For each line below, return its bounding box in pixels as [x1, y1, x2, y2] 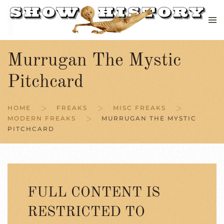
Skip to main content [17, 19, 97, 28]
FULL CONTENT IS [27, 186, 160, 200]
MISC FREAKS [113, 104, 166, 111]
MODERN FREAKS [7, 114, 76, 122]
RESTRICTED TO [27, 205, 145, 219]
